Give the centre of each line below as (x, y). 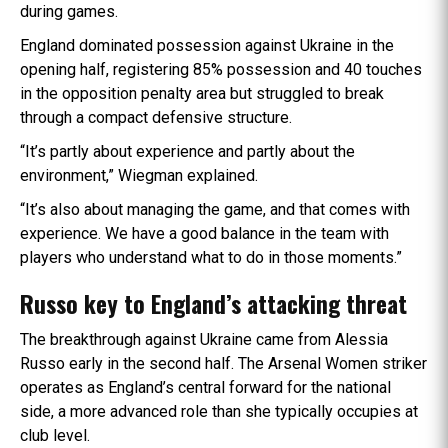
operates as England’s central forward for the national (205, 387)
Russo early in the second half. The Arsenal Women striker (223, 363)
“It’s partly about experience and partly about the (187, 151)
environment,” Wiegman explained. (139, 175)
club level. (55, 435)
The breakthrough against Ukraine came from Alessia (204, 339)
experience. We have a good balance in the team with (204, 233)
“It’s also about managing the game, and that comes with (215, 209)
